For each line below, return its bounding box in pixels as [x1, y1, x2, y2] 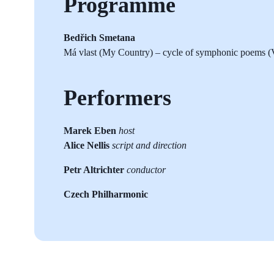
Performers [64, 85, 171, 110]
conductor [127, 164, 166, 175]
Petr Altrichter [64, 164, 127, 175]
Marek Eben [64, 125, 119, 136]
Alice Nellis [64, 139, 112, 150]
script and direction [112, 139, 187, 150]
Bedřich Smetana [64, 32, 135, 43]
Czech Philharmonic [64, 188, 148, 199]
